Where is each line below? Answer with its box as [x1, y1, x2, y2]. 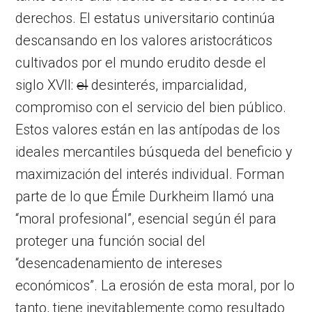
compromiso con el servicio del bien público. [15, 98, 287, 116]
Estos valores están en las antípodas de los [15, 120, 281, 138]
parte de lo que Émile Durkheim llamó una [15, 187, 275, 205]
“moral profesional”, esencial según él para [15, 210, 277, 227]
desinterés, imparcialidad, [88, 76, 247, 93]
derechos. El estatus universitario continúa [15, 9, 276, 26]
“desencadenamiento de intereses [15, 254, 223, 272]
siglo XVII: [15, 76, 77, 93]
